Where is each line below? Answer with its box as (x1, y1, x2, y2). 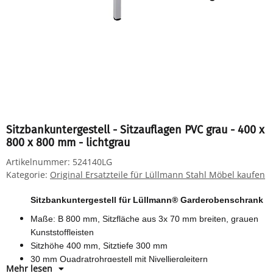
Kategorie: (6, 169, 50, 180)
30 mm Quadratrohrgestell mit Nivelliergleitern (30, 253, 208, 264)
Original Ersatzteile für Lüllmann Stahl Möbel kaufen (50, 169, 265, 180)
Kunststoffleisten (30, 227, 94, 237)
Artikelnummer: (6, 156, 73, 168)
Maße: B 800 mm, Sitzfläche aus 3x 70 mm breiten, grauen (30, 213, 258, 224)
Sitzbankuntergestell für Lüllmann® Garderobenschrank (30, 195, 263, 205)
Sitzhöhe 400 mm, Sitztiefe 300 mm (30, 240, 168, 250)
